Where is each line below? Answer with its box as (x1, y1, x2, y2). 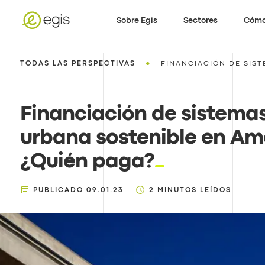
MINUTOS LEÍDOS (157, 188, 231, 193)
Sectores (183, 17, 218, 24)
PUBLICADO (33, 188, 83, 193)
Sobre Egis (117, 17, 158, 24)
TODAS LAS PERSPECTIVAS (20, 61, 135, 67)
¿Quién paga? (20, 153, 154, 171)
